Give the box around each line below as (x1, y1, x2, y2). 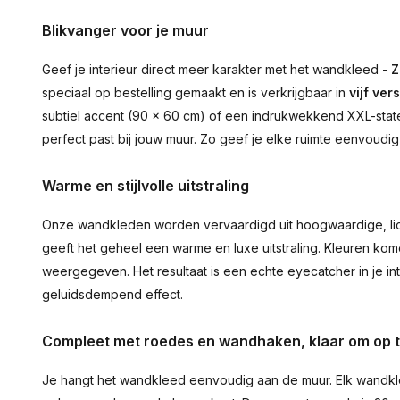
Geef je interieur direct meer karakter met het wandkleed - (42, 62, 391, 77)
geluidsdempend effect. (42, 287, 183, 302)
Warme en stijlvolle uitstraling (42, 177, 249, 195)
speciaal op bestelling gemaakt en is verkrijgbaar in (42, 85, 349, 100)
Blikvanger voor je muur (42, 21, 209, 39)
